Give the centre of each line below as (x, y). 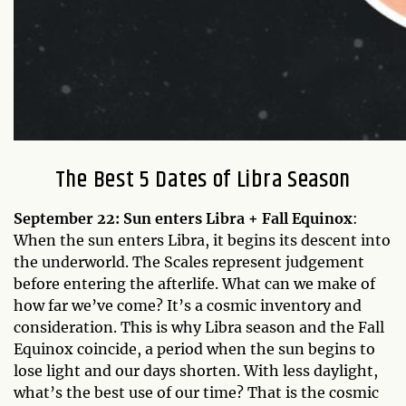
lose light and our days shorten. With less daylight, (196, 370)
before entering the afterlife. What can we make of (194, 283)
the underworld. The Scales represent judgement (189, 261)
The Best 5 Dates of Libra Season (203, 179)
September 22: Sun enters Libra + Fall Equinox (183, 218)
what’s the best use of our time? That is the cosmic (196, 392)
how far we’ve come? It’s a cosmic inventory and (188, 305)
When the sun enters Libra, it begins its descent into (202, 240)
